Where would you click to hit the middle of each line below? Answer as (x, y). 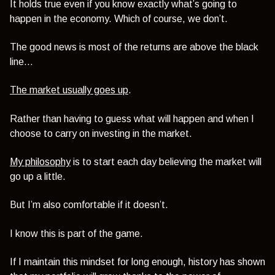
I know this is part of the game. (76, 233)
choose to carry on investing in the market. (101, 133)
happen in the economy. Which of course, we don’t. (119, 18)
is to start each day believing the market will (166, 162)
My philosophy (40, 162)
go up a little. (38, 177)
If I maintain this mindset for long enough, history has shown (137, 262)
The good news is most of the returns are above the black (134, 47)
